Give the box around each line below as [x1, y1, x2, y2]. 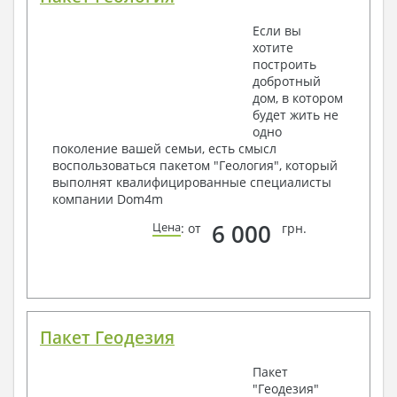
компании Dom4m [52, 191, 163, 208]
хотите [253, 39, 293, 57]
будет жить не [253, 106, 339, 124]
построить [253, 56, 316, 74]
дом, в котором [253, 90, 343, 107]
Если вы [253, 22, 301, 40]
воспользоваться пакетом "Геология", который [52, 157, 338, 175]
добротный [253, 73, 321, 90]
